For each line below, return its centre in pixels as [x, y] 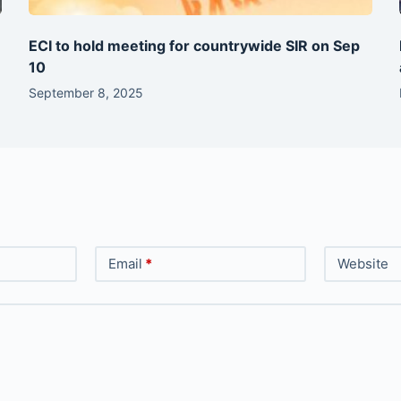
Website [363, 263]
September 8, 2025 [86, 92]
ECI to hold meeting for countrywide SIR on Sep [195, 45]
